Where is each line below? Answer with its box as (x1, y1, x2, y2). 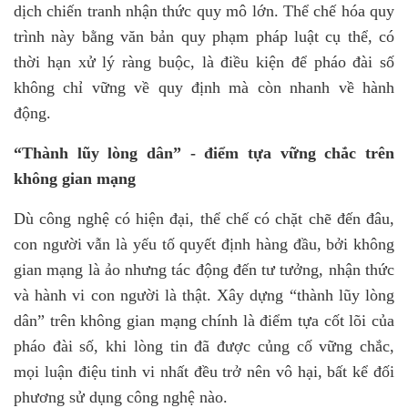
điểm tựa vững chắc (195, 144, 366, 162)
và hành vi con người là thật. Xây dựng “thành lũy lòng (14, 286, 394, 304)
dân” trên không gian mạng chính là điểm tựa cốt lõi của (14, 311, 394, 330)
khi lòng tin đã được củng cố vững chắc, (106, 337, 395, 355)
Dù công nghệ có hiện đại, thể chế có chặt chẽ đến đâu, (14, 209, 394, 228)
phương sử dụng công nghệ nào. (14, 388, 228, 406)
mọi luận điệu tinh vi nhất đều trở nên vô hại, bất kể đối (14, 362, 394, 381)
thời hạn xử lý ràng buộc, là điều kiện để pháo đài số (14, 53, 394, 71)
